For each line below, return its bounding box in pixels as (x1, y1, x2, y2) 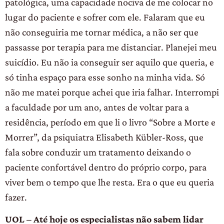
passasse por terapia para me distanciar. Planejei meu (5, 41, 217, 52)
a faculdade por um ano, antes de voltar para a (5, 101, 189, 112)
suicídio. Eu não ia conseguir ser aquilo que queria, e (5, 56, 214, 67)
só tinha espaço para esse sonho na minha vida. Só (5, 71, 205, 82)
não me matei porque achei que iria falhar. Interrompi (5, 86, 219, 97)
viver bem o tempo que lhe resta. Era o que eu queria (5, 176, 214, 187)
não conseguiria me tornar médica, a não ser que (5, 26, 198, 37)
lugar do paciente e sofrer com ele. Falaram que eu (5, 11, 205, 22)
